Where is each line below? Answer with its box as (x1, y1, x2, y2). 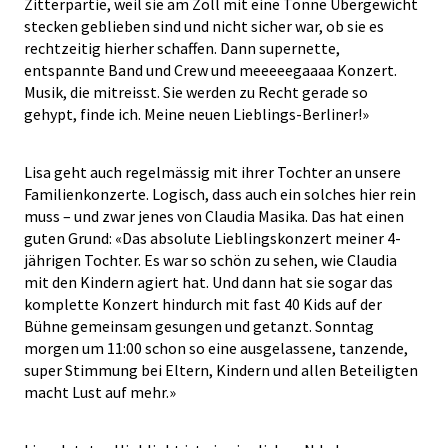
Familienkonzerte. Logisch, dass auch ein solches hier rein (24, 184, 416, 205)
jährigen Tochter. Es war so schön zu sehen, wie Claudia (24, 250, 397, 271)
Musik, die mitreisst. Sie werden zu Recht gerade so (24, 82, 368, 103)
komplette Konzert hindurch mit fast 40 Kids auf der (24, 294, 382, 315)
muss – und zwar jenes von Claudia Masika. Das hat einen (24, 206, 404, 227)
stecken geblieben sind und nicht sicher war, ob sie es (24, 16, 384, 37)
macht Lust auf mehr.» (24, 382, 176, 403)
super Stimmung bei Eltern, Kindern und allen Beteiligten (24, 360, 418, 381)
